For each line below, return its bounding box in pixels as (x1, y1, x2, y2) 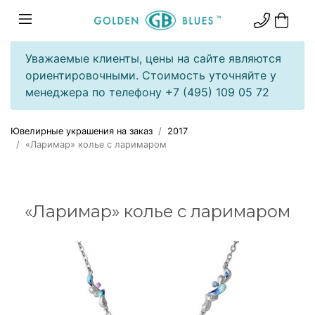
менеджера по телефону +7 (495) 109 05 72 (25, 85, 269, 99)
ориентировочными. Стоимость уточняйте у (25, 68, 276, 82)
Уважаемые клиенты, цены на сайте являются (25, 51, 281, 65)
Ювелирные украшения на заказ (11, 126, 153, 136)
